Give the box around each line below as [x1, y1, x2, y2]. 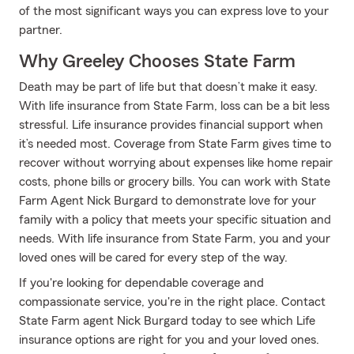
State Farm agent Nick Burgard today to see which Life [19, 314, 315, 327]
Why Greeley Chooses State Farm [19, 52, 296, 71]
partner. [19, 24, 62, 36]
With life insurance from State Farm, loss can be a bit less [19, 100, 330, 112]
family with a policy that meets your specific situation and [19, 213, 331, 226]
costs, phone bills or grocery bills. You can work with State [19, 175, 330, 188]
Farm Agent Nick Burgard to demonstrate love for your [19, 194, 316, 207]
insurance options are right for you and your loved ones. [19, 333, 319, 346]
